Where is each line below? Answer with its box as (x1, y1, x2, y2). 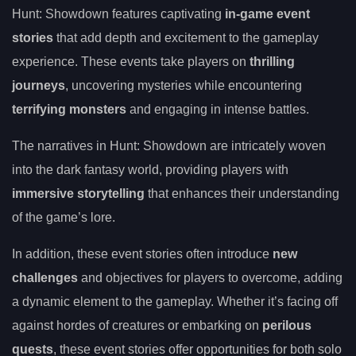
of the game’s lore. (12, 210, 115, 224)
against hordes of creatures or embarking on (12, 318, 262, 332)
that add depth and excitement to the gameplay (53, 30, 319, 44)
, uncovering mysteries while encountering (65, 78, 302, 92)
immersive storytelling (12, 186, 145, 200)
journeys (12, 78, 65, 92)
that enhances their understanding (145, 186, 339, 200)
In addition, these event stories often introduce (12, 246, 273, 261)
